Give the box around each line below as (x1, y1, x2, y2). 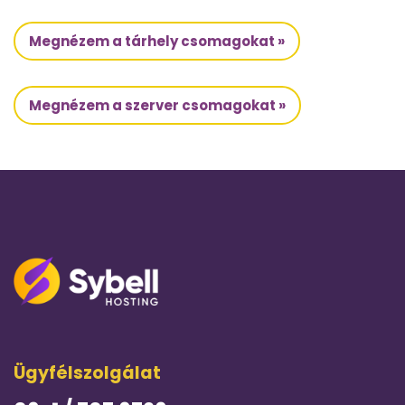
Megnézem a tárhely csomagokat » (29, 31, 285, 51)
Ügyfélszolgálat (14, 361, 161, 386)
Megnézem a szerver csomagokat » (29, 95, 286, 115)
